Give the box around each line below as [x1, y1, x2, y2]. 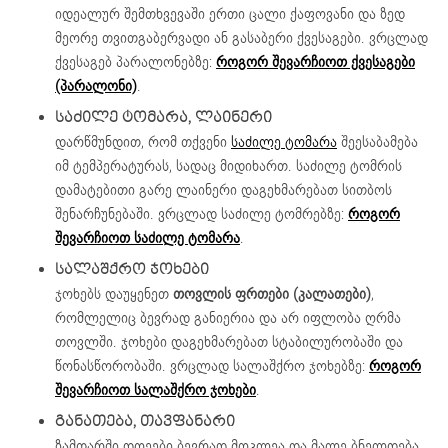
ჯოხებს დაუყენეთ [55, 285, 173, 304]
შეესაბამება [337, 133, 418, 152]
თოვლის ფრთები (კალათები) [173, 285, 371, 304]
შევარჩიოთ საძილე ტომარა [55, 229, 240, 248]
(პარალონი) [55, 77, 137, 96]
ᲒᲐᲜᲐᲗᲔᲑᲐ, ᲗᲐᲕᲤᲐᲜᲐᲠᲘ [55, 412, 235, 432]
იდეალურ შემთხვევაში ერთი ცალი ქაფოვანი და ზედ [55, 5, 405, 24]
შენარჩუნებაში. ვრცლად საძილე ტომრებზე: [55, 205, 348, 224]
